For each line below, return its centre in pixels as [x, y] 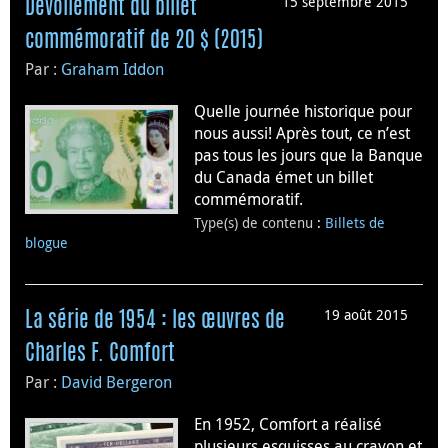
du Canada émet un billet [283, 177]
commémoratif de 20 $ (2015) [144, 41]
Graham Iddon [112, 69]
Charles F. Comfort [100, 354]
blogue [46, 243]
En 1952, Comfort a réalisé [288, 424]
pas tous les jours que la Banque [308, 155]
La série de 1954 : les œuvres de [155, 321]
